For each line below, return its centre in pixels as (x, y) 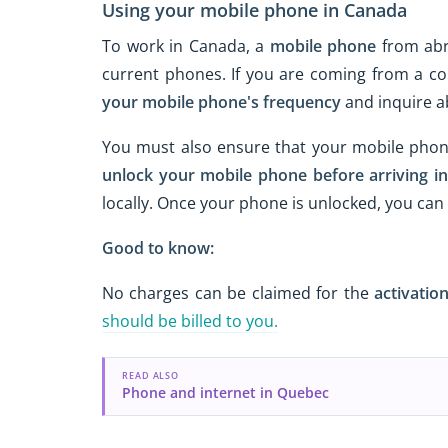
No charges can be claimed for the (238, 292)
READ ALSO (150, 375)
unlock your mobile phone (204, 174)
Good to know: (158, 247)
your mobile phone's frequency (221, 102)
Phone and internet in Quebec (225, 392)
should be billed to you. (190, 320)
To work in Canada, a (186, 46)
